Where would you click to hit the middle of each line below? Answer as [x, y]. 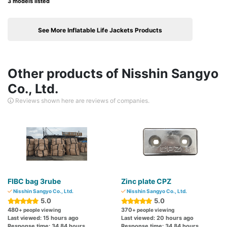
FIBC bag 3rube [34, 181]
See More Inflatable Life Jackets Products [100, 30]
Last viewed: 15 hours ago [43, 218]
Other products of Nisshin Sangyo [113, 74]
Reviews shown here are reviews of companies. [82, 101]
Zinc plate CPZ [146, 181]
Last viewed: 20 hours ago [157, 218]
